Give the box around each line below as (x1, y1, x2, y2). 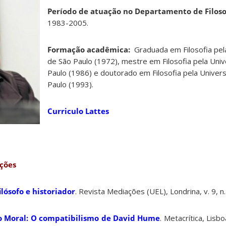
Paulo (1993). (47, 79, 93, 90)
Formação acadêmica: (47, 44, 130, 55)
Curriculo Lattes (47, 106, 109, 117)
